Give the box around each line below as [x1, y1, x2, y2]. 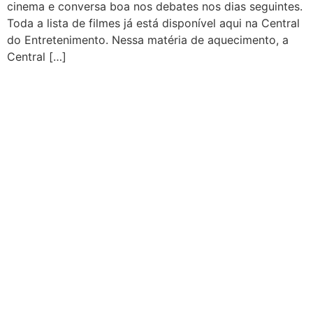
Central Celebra [56, 201, 138, 215]
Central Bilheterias [56, 173, 152, 187]
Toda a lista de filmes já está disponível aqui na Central [7, 16, 300, 31]
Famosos [56, 285, 104, 299]
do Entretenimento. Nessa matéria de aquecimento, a [7, 33, 289, 48]
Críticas [56, 257, 97, 271]
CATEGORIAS [42, 130, 138, 147]
